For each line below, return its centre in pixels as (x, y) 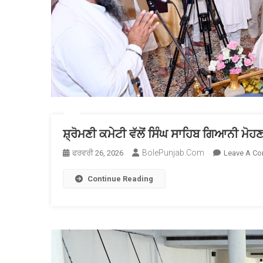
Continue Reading (120, 179)
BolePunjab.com (173, 153)
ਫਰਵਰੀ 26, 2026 (98, 153)
